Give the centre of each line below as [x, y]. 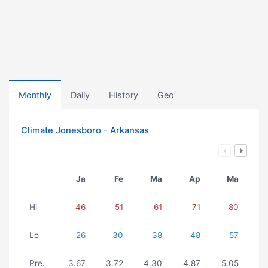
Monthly [35, 95]
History [124, 95]
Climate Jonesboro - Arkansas [85, 130]
